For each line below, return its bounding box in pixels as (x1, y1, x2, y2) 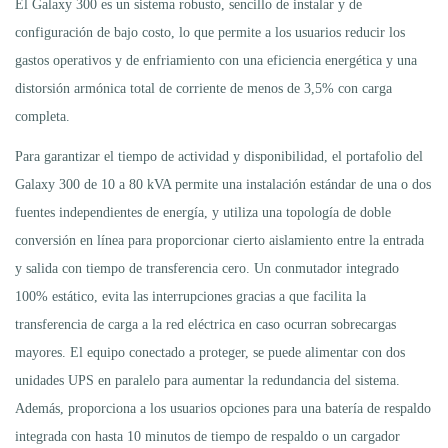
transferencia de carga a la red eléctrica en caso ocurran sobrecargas (15, 316, 396, 332)
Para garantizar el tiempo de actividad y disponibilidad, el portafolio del (15, 148, 423, 164)
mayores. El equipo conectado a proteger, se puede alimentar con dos (15, 344, 405, 360)
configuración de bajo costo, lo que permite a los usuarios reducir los (15, 24, 405, 40)
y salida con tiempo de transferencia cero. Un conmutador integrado (15, 260, 399, 276)
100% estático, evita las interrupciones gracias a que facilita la (15, 288, 366, 304)
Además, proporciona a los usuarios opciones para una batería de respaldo (15, 400, 431, 416)
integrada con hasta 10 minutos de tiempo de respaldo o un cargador (15, 428, 400, 444)
